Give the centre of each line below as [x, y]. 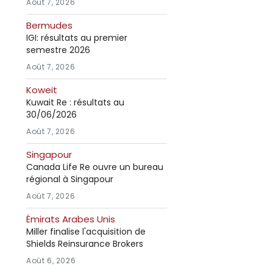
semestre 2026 [58, 50]
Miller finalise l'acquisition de [86, 232]
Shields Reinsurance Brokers [85, 244]
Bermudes [49, 25]
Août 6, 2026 [51, 261]
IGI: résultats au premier [77, 38]
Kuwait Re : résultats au [75, 102]
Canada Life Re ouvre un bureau [95, 167]
